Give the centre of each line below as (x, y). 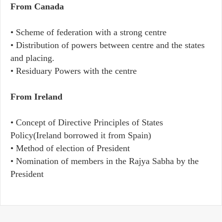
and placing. (32, 58)
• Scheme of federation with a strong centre (88, 32)
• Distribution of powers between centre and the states (108, 45)
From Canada (37, 6)
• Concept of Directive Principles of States (87, 122)
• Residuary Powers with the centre (74, 71)
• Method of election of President (70, 148)
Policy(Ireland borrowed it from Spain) (81, 135)
